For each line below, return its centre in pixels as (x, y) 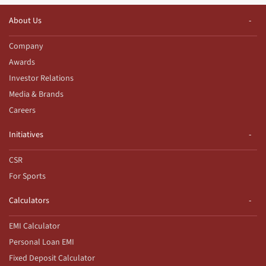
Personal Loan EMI (42, 242)
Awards (22, 62)
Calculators (29, 200)
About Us (25, 20)
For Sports (27, 176)
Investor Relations (41, 78)
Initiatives (26, 134)
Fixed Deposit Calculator (52, 258)
